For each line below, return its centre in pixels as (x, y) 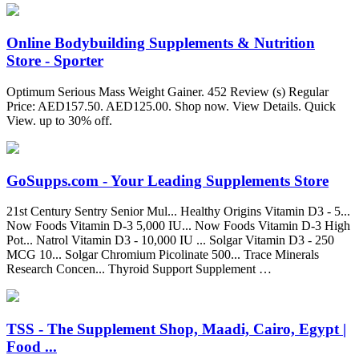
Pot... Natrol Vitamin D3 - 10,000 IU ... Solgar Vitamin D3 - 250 (170, 240)
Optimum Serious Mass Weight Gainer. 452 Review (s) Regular (167, 91)
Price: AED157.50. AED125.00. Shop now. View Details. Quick (171, 106)
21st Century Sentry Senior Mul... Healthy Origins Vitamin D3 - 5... (178, 212)
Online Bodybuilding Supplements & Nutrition (161, 43)
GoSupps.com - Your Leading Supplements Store (167, 180)
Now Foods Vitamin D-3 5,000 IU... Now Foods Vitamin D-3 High (178, 226)
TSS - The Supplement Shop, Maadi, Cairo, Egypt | (176, 329)
